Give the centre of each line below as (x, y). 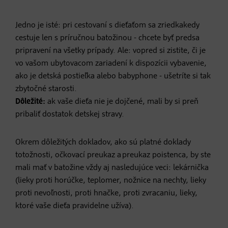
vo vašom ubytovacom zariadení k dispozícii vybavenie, (111, 63)
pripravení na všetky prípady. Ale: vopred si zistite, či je (110, 51)
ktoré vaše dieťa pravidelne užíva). (75, 206)
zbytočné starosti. (46, 89)
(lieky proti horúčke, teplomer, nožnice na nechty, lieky (111, 180)
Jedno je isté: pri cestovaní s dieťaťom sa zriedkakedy (107, 25)
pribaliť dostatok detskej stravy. (70, 114)
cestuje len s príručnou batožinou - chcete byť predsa (107, 38)
